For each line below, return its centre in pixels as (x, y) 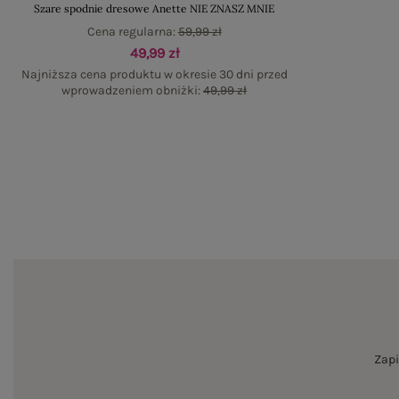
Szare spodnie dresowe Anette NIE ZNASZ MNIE (155, 8)
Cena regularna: (132, 32)
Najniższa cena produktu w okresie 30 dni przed (154, 74)
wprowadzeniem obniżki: (133, 90)
